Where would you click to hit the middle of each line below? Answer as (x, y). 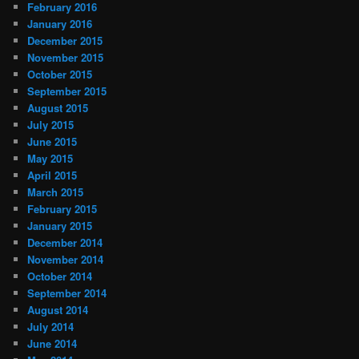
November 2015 (66, 57)
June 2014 (52, 343)
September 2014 (67, 292)
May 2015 (50, 158)
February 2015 (63, 208)
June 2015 (52, 141)
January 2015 (60, 225)
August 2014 (58, 309)
